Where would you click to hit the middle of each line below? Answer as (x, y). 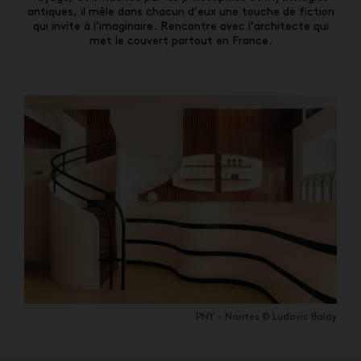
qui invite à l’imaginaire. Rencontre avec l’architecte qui (180, 27)
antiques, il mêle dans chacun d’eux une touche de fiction (180, 12)
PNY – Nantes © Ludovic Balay (266, 317)
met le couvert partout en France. (180, 41)
